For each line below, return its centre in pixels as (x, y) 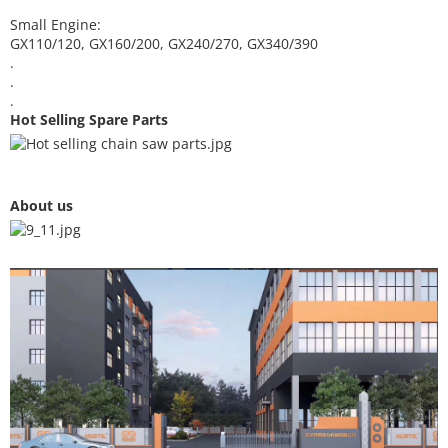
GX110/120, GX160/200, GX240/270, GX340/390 (164, 43)
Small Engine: (57, 24)
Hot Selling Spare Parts (91, 119)
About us (41, 205)
